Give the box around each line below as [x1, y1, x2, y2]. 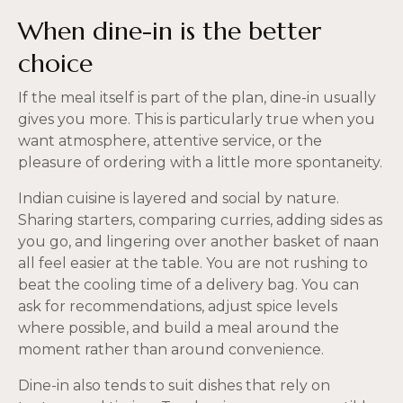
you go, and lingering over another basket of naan [18, 233, 379, 251]
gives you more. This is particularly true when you [18, 111, 375, 129]
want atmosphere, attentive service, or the [18, 132, 322, 150]
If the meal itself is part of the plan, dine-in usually [18, 89, 376, 107]
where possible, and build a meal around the [18, 319, 339, 337]
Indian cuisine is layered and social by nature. [18, 190, 339, 208]
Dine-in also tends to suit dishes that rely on [18, 377, 330, 395]
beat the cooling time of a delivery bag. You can [18, 276, 359, 294]
